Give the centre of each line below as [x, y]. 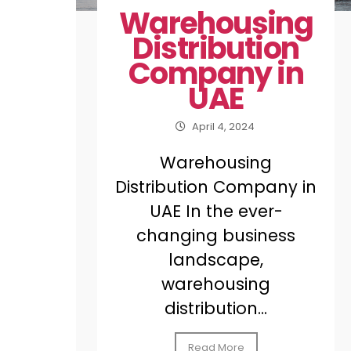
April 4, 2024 [223, 126]
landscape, [216, 259]
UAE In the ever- [216, 211]
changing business [216, 235]
